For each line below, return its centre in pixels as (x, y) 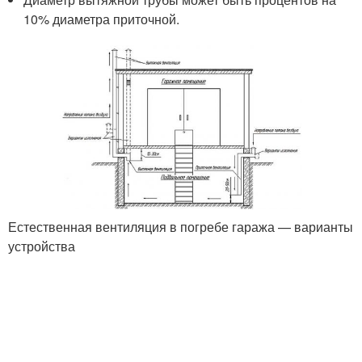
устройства (42, 246)
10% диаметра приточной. (102, 19)
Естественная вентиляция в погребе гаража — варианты (181, 226)
